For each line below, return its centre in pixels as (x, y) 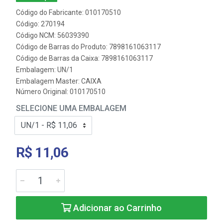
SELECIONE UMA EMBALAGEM (71, 108)
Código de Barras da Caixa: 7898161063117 (84, 58)
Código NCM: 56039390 (53, 35)
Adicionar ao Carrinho (116, 208)
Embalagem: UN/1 (45, 70)
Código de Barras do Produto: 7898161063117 (88, 47)
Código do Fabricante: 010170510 (68, 12)
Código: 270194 (40, 24)
